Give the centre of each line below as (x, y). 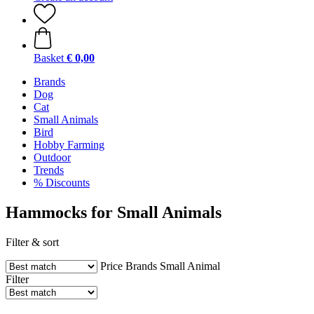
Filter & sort (32, 242)
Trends (49, 170)
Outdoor (52, 157)
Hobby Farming (69, 145)
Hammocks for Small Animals (114, 212)
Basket (49, 58)
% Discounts (62, 183)
